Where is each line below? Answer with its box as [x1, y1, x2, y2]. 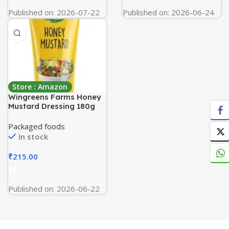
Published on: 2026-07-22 [8, 7, 100, 17]
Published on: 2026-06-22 [8, 184, 100, 194]
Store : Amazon [12, 82, 68, 91]
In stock [18, 131, 48, 142]
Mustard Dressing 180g [8, 101, 95, 111]
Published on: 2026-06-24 [123, 7, 214, 17]
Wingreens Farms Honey [8, 92, 101, 102]
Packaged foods [8, 121, 65, 131]
